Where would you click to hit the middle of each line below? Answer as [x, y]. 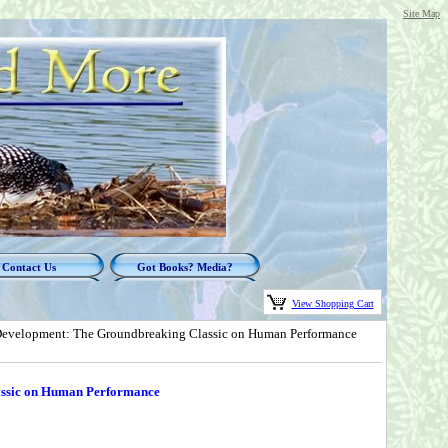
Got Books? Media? [184, 267]
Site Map [421, 13]
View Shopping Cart [332, 303]
